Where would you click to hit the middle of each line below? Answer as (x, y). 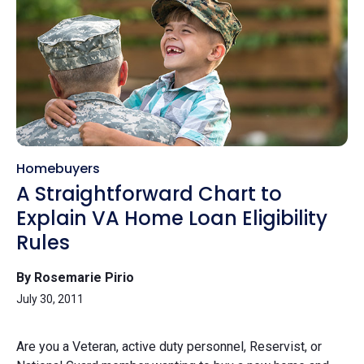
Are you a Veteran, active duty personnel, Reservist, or (169, 346)
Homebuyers (58, 168)
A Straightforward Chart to (149, 193)
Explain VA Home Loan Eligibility (172, 218)
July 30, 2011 (50, 299)
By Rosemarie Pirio (75, 277)
